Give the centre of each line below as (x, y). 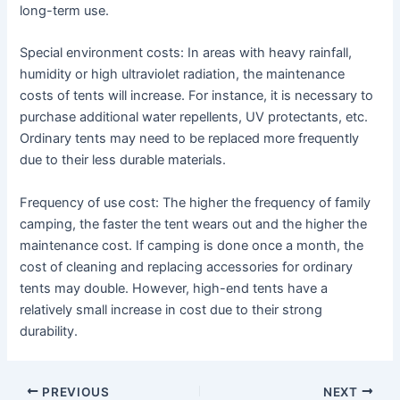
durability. (49, 331)
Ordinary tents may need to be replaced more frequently (190, 139)
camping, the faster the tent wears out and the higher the (194, 224)
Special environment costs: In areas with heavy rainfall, (186, 53)
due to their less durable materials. (123, 160)
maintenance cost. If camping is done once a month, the (192, 245)
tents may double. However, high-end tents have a (174, 288)
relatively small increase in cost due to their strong (171, 309)
